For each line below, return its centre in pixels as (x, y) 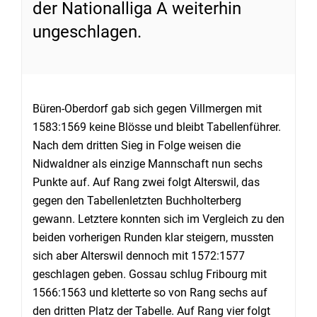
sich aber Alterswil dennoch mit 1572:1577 (139, 256)
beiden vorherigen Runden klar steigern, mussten (153, 237)
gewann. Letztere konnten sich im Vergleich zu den (158, 219)
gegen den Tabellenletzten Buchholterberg (137, 201)
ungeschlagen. (87, 32)
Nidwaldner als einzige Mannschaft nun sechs (148, 164)
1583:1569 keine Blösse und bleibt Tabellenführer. (157, 127)
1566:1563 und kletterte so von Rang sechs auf (150, 293)
